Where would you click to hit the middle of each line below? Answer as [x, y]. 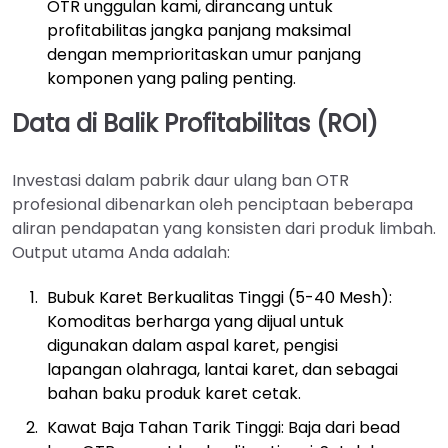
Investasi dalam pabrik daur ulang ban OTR [180, 181]
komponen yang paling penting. [171, 79]
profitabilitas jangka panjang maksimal [199, 31]
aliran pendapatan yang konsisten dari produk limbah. [224, 229]
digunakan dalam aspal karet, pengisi [192, 346]
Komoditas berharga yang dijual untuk [195, 322]
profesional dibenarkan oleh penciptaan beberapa [212, 205]
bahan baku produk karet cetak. [174, 394]
